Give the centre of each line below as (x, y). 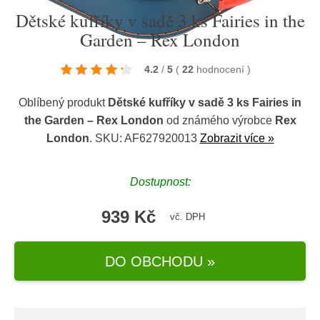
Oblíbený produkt (63, 102)
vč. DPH (187, 217)
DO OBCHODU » (160, 261)
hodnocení (222, 69)
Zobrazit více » (237, 138)
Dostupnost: (160, 182)
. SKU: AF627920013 (144, 138)
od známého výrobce (219, 120)
